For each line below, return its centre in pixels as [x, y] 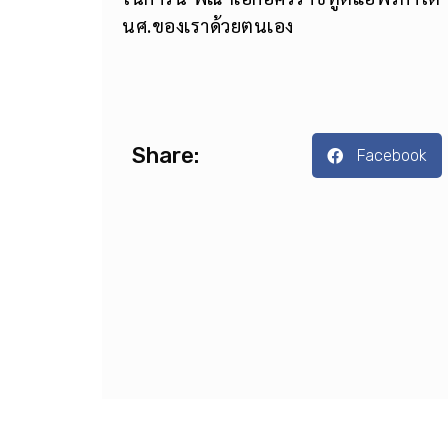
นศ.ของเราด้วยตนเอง [208, 25]
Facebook [392, 155]
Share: [165, 155]
